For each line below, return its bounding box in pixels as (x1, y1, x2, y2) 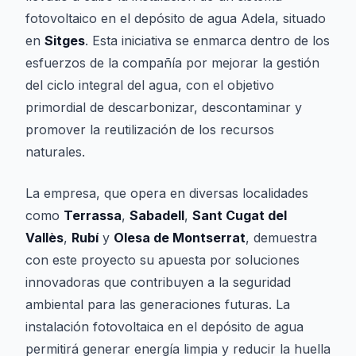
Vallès (25, 230, 64, 246)
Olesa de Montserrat (114, 230, 246, 246)
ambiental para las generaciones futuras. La (25, 296, 290, 312)
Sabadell (130, 207, 184, 223)
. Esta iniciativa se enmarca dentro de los (85, 33, 330, 48)
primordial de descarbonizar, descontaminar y (25, 99, 302, 115)
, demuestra (246, 230, 317, 246)
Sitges (44, 33, 85, 48)
